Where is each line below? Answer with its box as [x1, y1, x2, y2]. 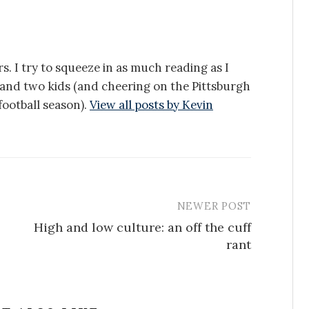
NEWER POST [177, 199, 251, 212]
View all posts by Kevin [90, 97, 213, 112]
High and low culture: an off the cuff [34, 219, 251, 235]
